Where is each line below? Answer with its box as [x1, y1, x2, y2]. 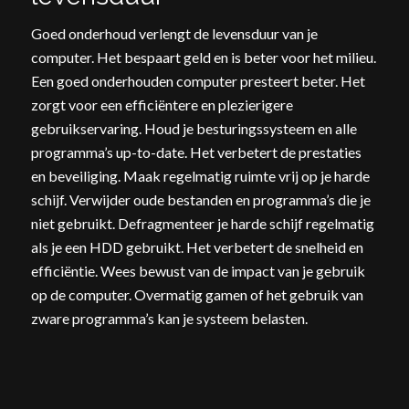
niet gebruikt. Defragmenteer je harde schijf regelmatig [30, 215, 374, 233]
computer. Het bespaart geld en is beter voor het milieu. [30, 48, 376, 67]
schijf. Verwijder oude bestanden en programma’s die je [30, 191, 371, 209]
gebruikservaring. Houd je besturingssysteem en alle [30, 120, 357, 138]
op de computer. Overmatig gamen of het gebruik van [30, 286, 363, 304]
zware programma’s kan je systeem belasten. [30, 309, 308, 328]
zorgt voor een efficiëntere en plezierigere [30, 96, 293, 114]
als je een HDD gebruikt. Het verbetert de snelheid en [30, 238, 363, 257]
